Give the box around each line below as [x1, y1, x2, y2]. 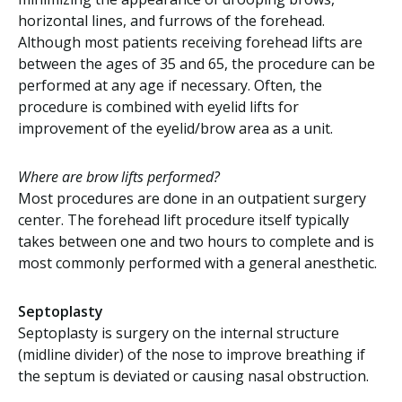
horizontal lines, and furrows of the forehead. [18, 11, 325, 31]
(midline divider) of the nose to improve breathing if [18, 345, 365, 364]
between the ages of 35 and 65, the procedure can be [18, 54, 375, 74]
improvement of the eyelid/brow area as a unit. [18, 118, 333, 138]
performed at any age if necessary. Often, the [18, 75, 322, 95]
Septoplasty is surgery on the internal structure [18, 323, 339, 343]
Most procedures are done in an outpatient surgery [18, 188, 366, 208]
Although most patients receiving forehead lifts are [18, 32, 363, 52]
